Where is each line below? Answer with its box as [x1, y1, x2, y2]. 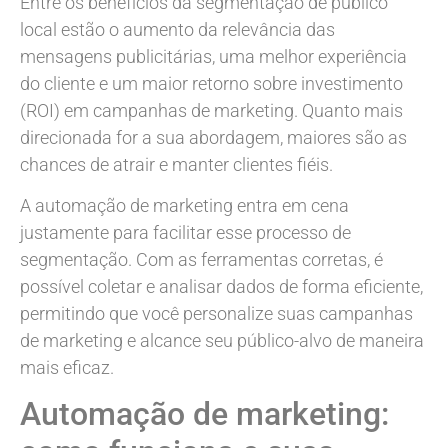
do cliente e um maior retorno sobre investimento [20, 72, 403, 94]
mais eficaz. [20, 357, 114, 379]
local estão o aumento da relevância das [20, 18, 335, 40]
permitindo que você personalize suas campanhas [20, 303, 413, 325]
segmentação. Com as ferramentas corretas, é [20, 249, 383, 271]
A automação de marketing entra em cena [20, 195, 349, 217]
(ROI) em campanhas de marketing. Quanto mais [20, 99, 403, 121]
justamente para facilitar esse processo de [20, 222, 351, 244]
